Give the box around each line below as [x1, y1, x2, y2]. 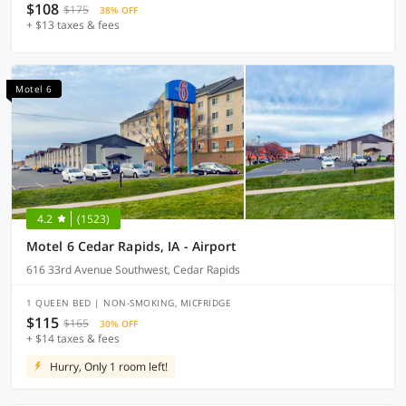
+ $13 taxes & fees [26, 17, 120, 33]
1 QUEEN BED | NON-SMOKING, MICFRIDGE [26, 296, 231, 309]
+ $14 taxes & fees [26, 331, 120, 346]
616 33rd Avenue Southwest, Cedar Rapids [26, 262, 240, 277]
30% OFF [100, 317, 138, 330]
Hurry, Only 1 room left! [50, 359, 168, 374]
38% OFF [100, 4, 138, 16]
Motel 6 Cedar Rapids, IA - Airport [26, 237, 237, 255]
